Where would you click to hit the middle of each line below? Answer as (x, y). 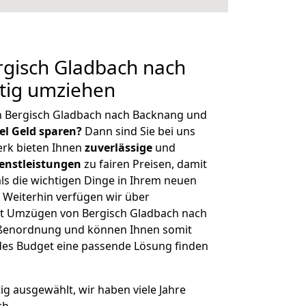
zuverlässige (119, 148)
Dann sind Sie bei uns (139, 131)
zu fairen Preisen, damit (144, 164)
